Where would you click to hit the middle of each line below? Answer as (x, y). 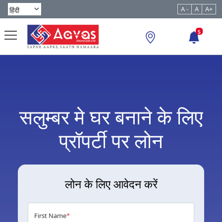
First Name (50, 216)
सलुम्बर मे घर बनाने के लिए (111, 117)
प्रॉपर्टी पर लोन (111, 141)
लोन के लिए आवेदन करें (111, 184)
